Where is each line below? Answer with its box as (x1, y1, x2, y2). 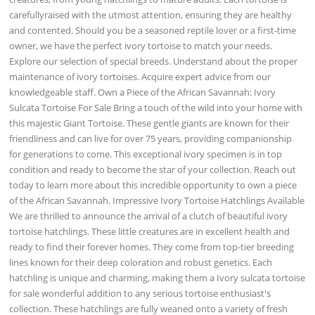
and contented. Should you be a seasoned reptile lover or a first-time (9, 23, 297, 37)
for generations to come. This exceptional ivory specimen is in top (9, 147, 283, 160)
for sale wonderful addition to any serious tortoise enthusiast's (9, 286, 271, 300)
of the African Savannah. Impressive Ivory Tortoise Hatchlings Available (9, 193, 305, 207)
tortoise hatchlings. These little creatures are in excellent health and (9, 224, 290, 238)
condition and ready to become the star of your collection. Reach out (9, 162, 297, 176)
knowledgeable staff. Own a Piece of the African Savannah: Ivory (9, 85, 276, 98)
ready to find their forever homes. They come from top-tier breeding (9, 240, 295, 253)
